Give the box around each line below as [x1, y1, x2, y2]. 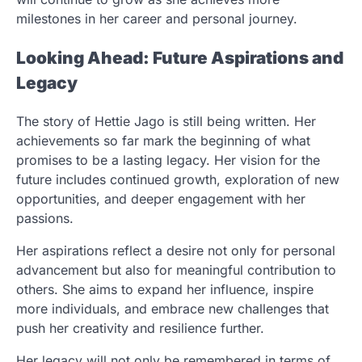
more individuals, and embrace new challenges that [16, 301, 329, 318]
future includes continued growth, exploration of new [16, 171, 339, 188]
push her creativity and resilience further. [16, 320, 264, 337]
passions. [16, 210, 74, 227]
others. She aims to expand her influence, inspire [16, 281, 314, 298]
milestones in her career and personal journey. [16, 10, 297, 27]
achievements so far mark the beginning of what [16, 133, 310, 149]
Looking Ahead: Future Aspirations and [16, 47, 343, 68]
